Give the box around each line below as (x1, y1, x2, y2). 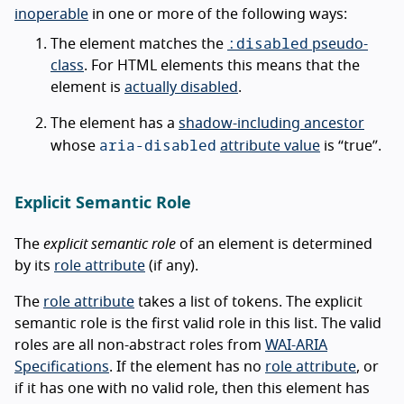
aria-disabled (99, 132, 216, 157)
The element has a (50, 115, 179, 131)
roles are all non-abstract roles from (14, 337, 265, 353)
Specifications (14, 359, 109, 374)
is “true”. (320, 138, 381, 153)
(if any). (145, 258, 198, 273)
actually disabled (124, 79, 238, 95)
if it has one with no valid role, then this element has (14, 381, 370, 396)
